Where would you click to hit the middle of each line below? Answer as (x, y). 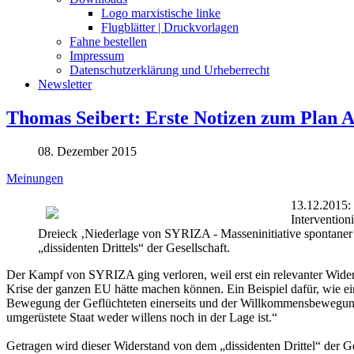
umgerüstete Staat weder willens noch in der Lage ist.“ (142, 317)
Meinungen (35, 178)
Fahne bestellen (108, 41)
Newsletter (65, 84)
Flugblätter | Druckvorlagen (170, 27)
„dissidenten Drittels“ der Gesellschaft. (134, 247)
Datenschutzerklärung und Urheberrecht (169, 70)
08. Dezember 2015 (87, 151)
